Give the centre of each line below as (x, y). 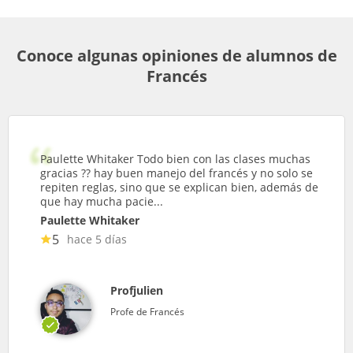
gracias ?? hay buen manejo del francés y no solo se (176, 173)
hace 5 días (97, 239)
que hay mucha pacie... (102, 201)
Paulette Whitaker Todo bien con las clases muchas (175, 158)
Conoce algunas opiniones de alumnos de (176, 55)
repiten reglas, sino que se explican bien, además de (179, 187)
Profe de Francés (147, 311)
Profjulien (137, 290)
